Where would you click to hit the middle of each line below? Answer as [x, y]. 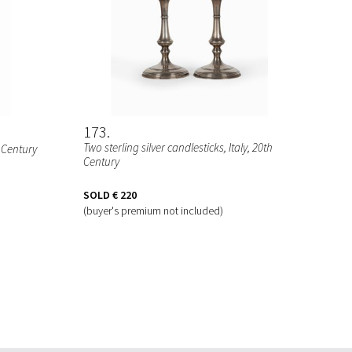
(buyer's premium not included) [153, 210]
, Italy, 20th [248, 147]
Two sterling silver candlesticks [154, 147]
